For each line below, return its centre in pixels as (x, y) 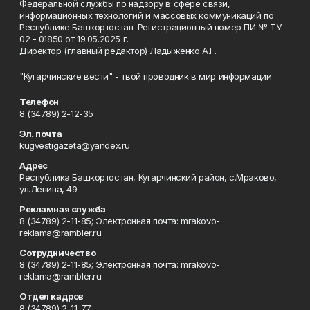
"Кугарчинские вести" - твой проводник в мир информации (146, 76)
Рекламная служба (63, 209)
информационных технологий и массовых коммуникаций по (147, 15)
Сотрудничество (58, 253)
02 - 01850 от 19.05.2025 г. (74, 39)
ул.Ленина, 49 (48, 189)
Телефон (39, 102)
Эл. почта (41, 134)
